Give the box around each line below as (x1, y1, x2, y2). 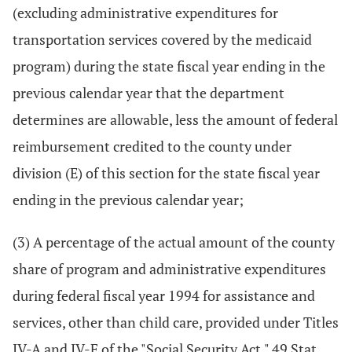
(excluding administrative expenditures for (13, 3, 278, 22)
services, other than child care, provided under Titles (13, 313, 339, 332)
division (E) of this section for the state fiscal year (13, 163, 320, 182)
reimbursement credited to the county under (13, 137, 291, 156)
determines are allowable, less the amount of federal (13, 110, 338, 129)
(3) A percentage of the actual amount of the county (13, 233, 335, 251)
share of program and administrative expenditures (13, 259, 326, 278)
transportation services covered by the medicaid (13, 30, 312, 49)
